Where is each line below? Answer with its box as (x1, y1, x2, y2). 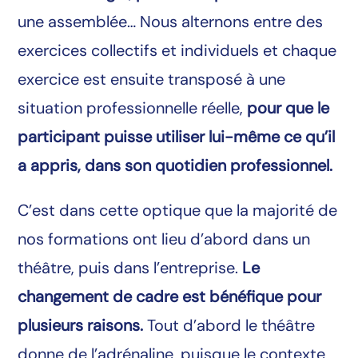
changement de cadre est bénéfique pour (18, 285, 322, 307)
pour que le (247, 97, 330, 118)
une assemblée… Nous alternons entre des (18, 10, 324, 32)
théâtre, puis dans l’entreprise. (18, 257, 239, 278)
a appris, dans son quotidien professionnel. (18, 154, 333, 176)
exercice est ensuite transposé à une (18, 68, 286, 89)
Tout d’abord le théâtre (147, 314, 316, 336)
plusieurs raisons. (18, 314, 144, 336)
